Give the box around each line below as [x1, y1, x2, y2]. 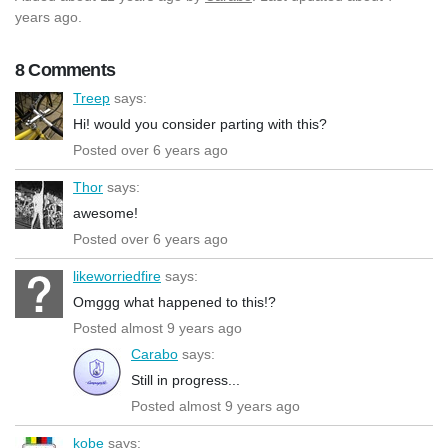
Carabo [131, 345, 178, 362]
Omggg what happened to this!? [73, 293, 276, 310]
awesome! [73, 204, 138, 221]
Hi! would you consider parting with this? [73, 115, 327, 132]
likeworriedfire [73, 267, 161, 284]
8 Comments [15, 59, 115, 80]
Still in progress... [131, 371, 240, 388]
